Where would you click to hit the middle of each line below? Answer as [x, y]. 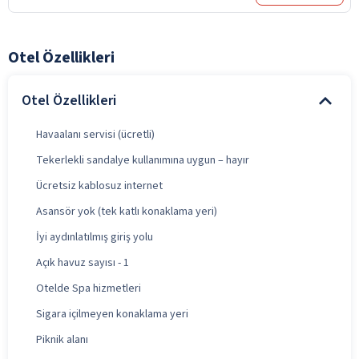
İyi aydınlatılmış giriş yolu [95, 237]
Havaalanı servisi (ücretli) [95, 134]
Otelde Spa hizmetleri [89, 288]
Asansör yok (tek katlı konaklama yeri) [127, 211]
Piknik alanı [62, 339]
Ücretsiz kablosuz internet [99, 186]
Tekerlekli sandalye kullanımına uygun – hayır [143, 160]
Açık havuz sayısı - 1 [83, 262]
